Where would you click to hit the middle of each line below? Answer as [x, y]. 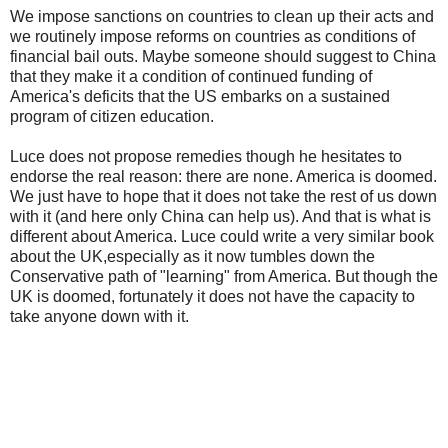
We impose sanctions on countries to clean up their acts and [222, 16]
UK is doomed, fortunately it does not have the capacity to [212, 296]
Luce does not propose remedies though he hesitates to [206, 156]
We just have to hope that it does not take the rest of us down [223, 196]
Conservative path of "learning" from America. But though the [224, 276]
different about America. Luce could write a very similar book [222, 236]
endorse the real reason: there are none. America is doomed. [223, 176]
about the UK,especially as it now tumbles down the [192, 256]
